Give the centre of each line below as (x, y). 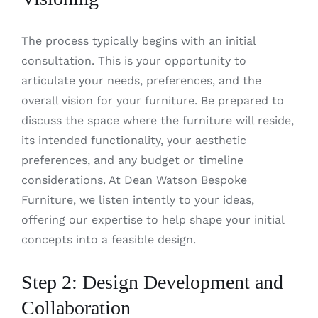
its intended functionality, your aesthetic (133, 141)
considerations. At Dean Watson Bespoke (134, 180)
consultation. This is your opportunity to (133, 61)
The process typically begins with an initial (138, 41)
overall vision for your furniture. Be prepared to (152, 101)
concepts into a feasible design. (108, 240)
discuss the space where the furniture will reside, (157, 121)
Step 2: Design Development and (152, 283)
